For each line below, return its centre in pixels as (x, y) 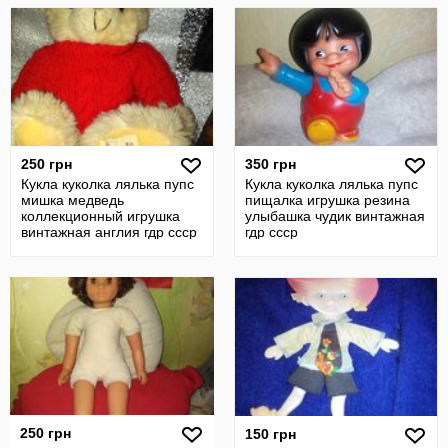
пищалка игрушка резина (327, 200)
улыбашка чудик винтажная (335, 216)
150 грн (270, 434)
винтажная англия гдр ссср (109, 232)
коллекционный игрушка (100, 216)
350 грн (270, 164)
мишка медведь (72, 200)
